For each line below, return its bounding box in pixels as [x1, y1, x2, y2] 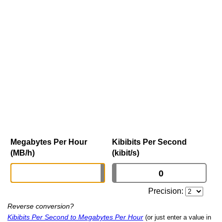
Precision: [148, 187, 186, 196]
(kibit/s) [112, 149, 139, 158]
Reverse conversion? [7, 202, 74, 211]
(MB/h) [10, 149, 35, 158]
